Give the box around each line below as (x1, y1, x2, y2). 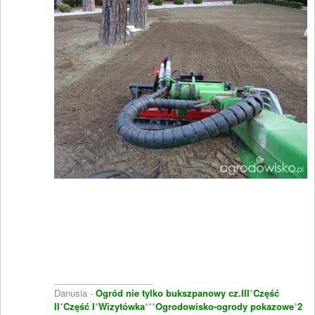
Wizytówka (98, 299, 145, 313)
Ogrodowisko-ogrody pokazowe (155, 299, 294, 313)
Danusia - (54, 285, 96, 300)
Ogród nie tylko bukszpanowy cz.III (96, 285, 250, 300)
